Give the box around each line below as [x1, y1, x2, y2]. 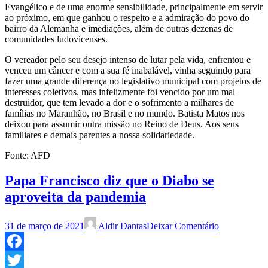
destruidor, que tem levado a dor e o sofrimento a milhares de [5, 98, 234, 108]
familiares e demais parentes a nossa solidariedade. [5, 130, 194, 141]
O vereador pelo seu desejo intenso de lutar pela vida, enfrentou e [5, 54, 251, 65]
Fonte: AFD [5, 150, 50, 161]
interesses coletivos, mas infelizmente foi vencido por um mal [5, 87, 235, 98]
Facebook [5, 255, 42, 266]
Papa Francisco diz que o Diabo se [5, 173, 214, 189]
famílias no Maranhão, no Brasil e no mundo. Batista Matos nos [5, 108, 245, 119]
